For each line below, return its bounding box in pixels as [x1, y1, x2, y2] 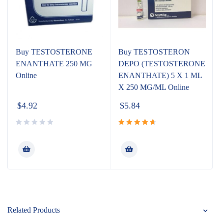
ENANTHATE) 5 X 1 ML [118, 71, 202, 80]
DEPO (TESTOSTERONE [118, 59, 205, 68]
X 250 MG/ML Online [118, 83, 189, 91]
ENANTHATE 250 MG [16, 59, 92, 68]
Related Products [7, 206, 60, 214]
